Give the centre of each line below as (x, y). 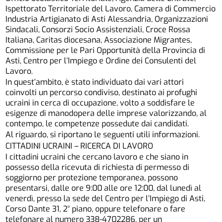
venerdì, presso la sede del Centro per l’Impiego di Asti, (106, 199)
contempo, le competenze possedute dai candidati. (97, 124)
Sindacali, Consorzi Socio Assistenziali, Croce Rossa (98, 29)
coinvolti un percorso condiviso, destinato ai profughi (102, 93)
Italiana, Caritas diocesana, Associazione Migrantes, (99, 40)
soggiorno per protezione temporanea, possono (92, 178)
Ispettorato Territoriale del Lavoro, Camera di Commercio (111, 8)
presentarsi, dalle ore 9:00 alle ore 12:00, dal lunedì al (104, 188)
